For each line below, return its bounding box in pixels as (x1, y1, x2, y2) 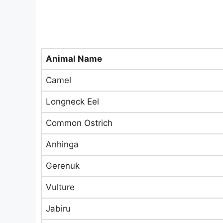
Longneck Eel (46, 97, 99, 107)
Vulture (46, 182, 75, 192)
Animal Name (46, 54, 102, 64)
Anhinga (46, 139, 79, 149)
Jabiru (46, 204, 71, 214)
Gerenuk (46, 161, 80, 171)
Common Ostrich (46, 118, 112, 128)
